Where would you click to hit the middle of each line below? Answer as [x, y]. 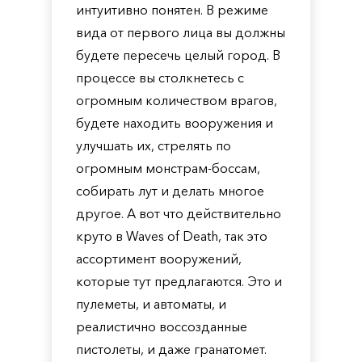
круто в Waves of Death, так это [172, 236]
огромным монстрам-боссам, [168, 168]
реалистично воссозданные [162, 326]
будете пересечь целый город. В [178, 55]
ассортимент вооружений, [159, 259]
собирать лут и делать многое [170, 191]
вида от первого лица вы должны [181, 32]
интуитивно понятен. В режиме [172, 10]
